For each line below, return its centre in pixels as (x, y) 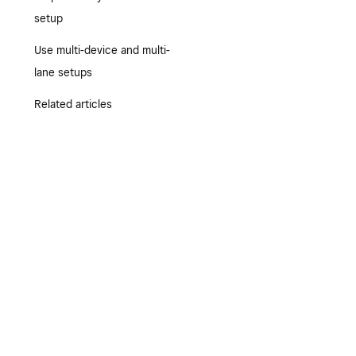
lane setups (63, 72)
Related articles (73, 104)
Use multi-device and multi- (102, 50)
